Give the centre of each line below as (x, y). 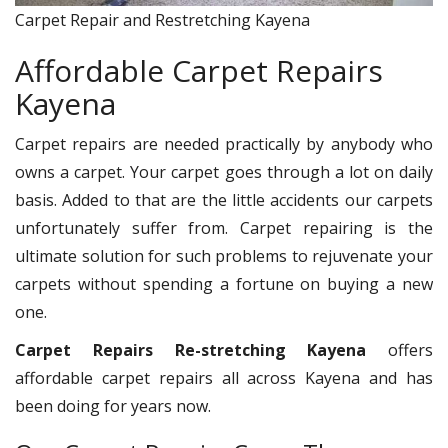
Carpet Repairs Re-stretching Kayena (191, 350)
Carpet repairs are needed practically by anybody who (224, 144)
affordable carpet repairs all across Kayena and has (224, 378)
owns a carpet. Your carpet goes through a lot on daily (224, 172)
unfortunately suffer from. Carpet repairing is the (224, 228)
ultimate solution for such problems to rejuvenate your (224, 256)
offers (399, 350)
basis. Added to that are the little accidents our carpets (224, 200)
